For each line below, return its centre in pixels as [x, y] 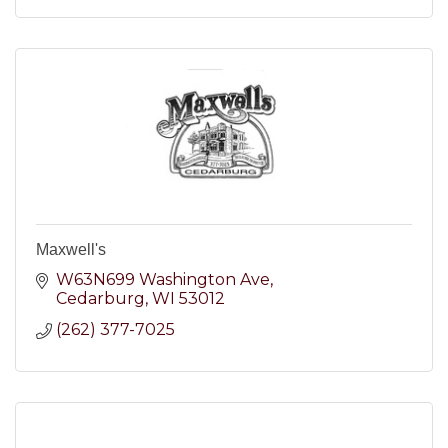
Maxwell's [71, 249]
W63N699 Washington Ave [163, 279]
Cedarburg [100, 298]
